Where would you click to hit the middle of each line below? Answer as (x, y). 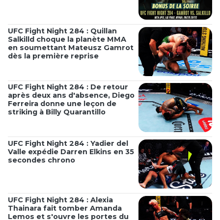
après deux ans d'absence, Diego (71, 96)
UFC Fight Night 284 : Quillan (62, 31)
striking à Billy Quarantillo (57, 112)
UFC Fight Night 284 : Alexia (60, 200)
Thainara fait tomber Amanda (65, 208)
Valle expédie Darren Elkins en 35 (71, 152)
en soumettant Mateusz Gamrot (71, 47)
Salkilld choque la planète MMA (67, 39)
